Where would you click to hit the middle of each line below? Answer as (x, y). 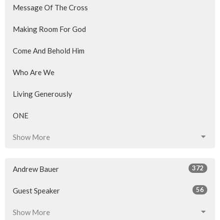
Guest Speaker (36, 190)
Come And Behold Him (49, 50)
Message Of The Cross (50, 7)
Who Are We (34, 72)
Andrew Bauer (36, 169)
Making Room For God (49, 29)
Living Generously (42, 94)
